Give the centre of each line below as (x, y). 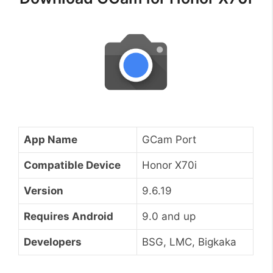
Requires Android (69, 216)
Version (44, 190)
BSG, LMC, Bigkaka (189, 242)
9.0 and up (169, 216)
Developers (53, 242)
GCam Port (169, 139)
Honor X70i (169, 165)
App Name (51, 139)
